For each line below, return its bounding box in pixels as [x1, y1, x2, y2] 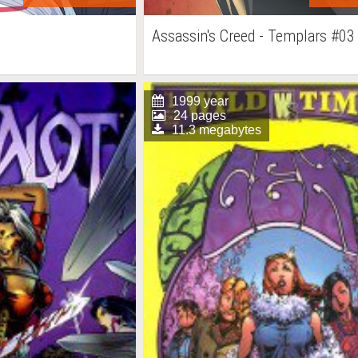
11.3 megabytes [171, 123, 261, 137]
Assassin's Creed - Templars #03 [151, 26, 355, 46]
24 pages [173, 109, 226, 122]
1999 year [171, 94, 229, 108]
